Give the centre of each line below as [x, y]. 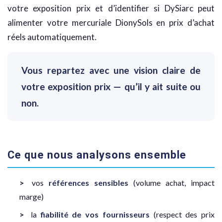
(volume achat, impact [171, 183]
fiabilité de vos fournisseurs [95, 215]
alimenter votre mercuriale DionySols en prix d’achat [111, 23]
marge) [31, 197]
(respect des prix [182, 215]
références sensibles [88, 183]
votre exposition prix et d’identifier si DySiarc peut [111, 8]
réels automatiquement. [52, 37]
